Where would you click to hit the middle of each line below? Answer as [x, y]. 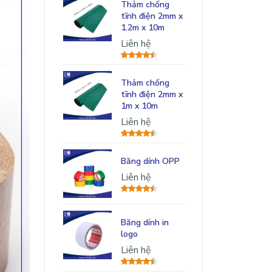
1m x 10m [139, 106]
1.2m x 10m [143, 28]
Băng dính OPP [150, 161]
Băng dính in [145, 223]
